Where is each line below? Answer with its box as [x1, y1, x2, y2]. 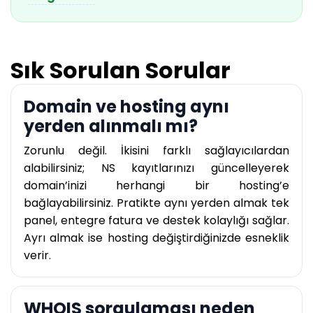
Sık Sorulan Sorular [10, 54, 231, 87]
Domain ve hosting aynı [24, 95, 229, 119]
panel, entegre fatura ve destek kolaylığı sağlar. [24, 212, 289, 229]
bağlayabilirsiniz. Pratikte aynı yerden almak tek [24, 195, 289, 212]
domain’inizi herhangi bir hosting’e [24, 177, 289, 194]
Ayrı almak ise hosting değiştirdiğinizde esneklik [24, 230, 289, 247]
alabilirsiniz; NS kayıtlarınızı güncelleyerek [24, 160, 289, 177]
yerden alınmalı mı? [24, 115, 198, 138]
